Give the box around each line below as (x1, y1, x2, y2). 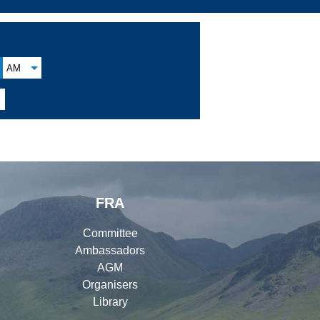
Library (92, 295, 128, 308)
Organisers (82, 278, 138, 291)
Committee (82, 226, 138, 239)
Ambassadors (75, 244, 145, 256)
